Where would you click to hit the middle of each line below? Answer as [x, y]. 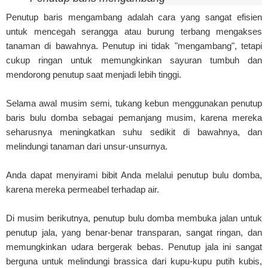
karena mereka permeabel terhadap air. [83, 189]
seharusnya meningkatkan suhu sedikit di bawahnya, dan [134, 132]
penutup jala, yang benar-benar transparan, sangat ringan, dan [134, 232]
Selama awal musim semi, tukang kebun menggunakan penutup [134, 103]
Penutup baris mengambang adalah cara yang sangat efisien [134, 17]
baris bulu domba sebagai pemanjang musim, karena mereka [134, 117]
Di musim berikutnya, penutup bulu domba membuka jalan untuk [134, 218]
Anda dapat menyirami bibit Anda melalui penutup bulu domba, [134, 175]
